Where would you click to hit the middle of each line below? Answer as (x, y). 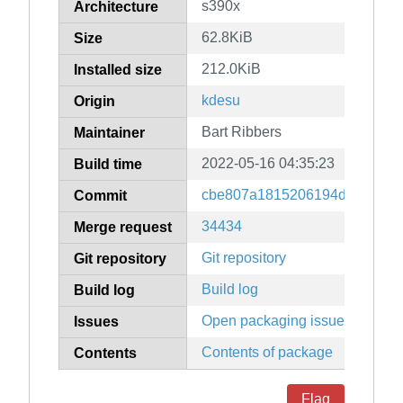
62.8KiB (227, 38)
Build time (108, 165)
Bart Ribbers (242, 132)
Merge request (123, 228)
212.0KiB (231, 69)
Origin (94, 102)
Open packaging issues (277, 321)
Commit (100, 196)
